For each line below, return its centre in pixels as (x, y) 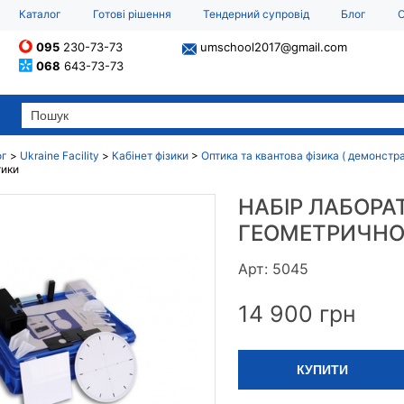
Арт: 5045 (273, 269)
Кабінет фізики (150, 156)
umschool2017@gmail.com (274, 47)
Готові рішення (132, 14)
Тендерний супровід (256, 14)
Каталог (40, 14)
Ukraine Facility (60, 156)
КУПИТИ (322, 370)
